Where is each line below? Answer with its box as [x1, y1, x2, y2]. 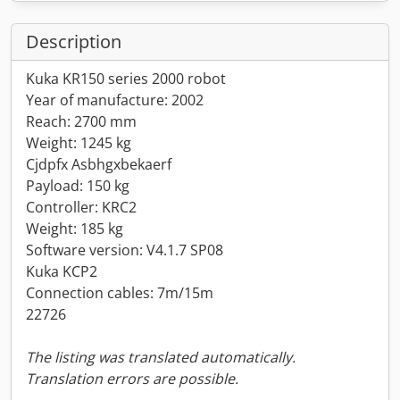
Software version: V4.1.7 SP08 [26, 240, 223, 260]
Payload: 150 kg [26, 176, 129, 196]
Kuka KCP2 [26, 262, 97, 281]
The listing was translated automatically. [26, 347, 296, 367]
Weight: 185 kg [26, 219, 123, 238]
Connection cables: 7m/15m [26, 283, 213, 303]
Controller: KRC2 [26, 197, 137, 217]
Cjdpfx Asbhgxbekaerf [26, 154, 171, 174]
